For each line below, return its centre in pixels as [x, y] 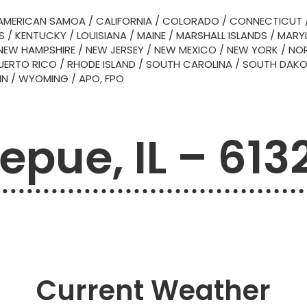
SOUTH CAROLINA [189, 64]
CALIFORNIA [124, 21]
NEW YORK [253, 50]
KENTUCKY [41, 35]
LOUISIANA [102, 35]
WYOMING [44, 78]
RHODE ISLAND [101, 64]
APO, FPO [101, 78]
